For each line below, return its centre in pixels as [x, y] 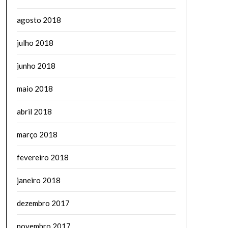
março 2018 [37, 134]
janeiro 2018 [38, 180]
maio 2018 [35, 89]
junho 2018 [36, 66]
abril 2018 [34, 111]
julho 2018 [35, 43]
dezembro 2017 [43, 203]
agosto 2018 [39, 20]
